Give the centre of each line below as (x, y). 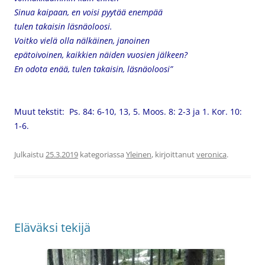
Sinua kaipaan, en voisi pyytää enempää (88, 12)
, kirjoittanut (174, 154)
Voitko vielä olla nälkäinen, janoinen (82, 41)
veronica (211, 154)
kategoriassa (102, 154)
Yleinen (139, 154)
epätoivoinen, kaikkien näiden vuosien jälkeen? (101, 55)
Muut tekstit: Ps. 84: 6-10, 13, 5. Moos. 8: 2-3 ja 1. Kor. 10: (128, 112)
